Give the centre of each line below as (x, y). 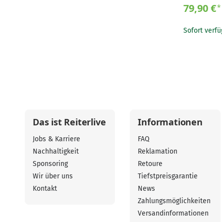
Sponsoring (50, 164)
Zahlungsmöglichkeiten (174, 201)
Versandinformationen (173, 214)
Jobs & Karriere (56, 139)
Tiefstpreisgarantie (168, 176)
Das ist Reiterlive (69, 122)
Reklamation (158, 152)
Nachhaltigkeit (56, 152)
